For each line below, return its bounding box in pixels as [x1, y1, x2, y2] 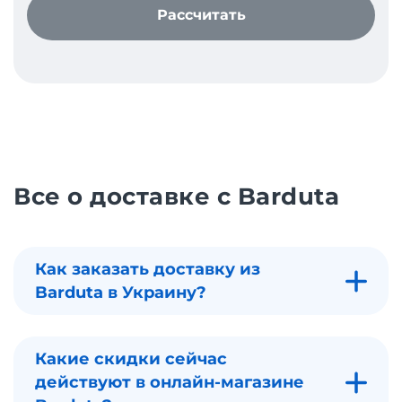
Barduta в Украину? [35, 283, 206, 303]
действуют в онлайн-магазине [35, 372, 304, 393]
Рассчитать [156, 6, 246, 24]
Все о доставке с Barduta [13, 182, 340, 212]
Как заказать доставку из [35, 259, 260, 280]
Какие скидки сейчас [35, 349, 227, 370]
